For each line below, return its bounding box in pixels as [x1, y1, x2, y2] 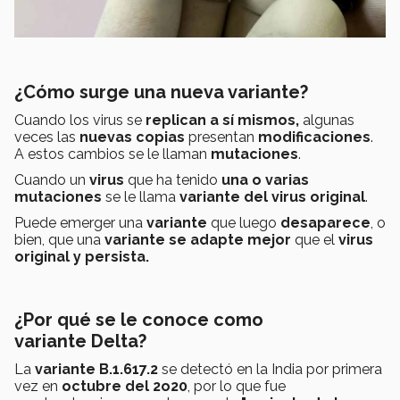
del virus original [244, 188, 365, 206]
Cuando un [14, 171, 89, 189]
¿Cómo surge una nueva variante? [14, 81, 308, 104]
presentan [185, 129, 258, 146]
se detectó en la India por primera [162, 361, 382, 379]
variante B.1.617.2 [35, 361, 162, 379]
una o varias [221, 171, 309, 189]
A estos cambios [14, 146, 125, 163]
